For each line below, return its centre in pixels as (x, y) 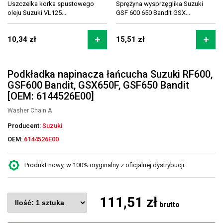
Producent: (25, 126)
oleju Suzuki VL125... (37, 13)
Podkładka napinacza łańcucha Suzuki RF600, (110, 74)
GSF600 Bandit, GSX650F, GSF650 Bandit (98, 85)
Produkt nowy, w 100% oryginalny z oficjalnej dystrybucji (104, 165)
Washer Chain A (30, 111)
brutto (169, 205)
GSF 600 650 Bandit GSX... (153, 13)
